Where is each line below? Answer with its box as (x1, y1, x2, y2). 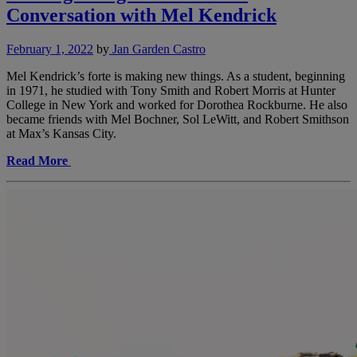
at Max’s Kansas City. (6, 126, 116, 140)
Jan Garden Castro (109, 41, 206, 56)
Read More (6, 153, 68, 167)
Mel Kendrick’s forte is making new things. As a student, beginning (6, 69, 345, 83)
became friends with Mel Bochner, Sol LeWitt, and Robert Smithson (6, 112, 349, 126)
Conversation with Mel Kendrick (6, 4, 277, 25)
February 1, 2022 (6, 41, 93, 56)
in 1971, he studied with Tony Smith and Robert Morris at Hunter (6, 83, 335, 97)
